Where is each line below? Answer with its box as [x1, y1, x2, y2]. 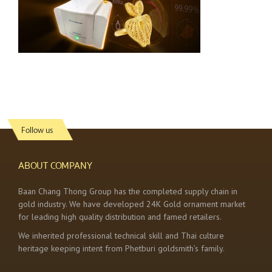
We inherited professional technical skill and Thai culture [18, 230, 224, 241]
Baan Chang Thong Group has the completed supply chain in [18, 186, 237, 197]
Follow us [21, 124, 53, 135]
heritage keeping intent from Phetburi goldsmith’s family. [18, 243, 225, 254]
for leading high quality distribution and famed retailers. [18, 211, 222, 222]
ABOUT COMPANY [18, 158, 92, 174]
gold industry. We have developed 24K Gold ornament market [18, 199, 245, 209]
